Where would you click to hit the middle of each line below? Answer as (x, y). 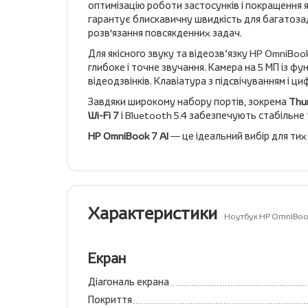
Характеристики (153, 213)
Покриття (110, 299)
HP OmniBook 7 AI (128, 136)
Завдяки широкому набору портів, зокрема (188, 101)
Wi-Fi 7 (103, 115)
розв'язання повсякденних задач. (166, 33)
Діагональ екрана (129, 282)
